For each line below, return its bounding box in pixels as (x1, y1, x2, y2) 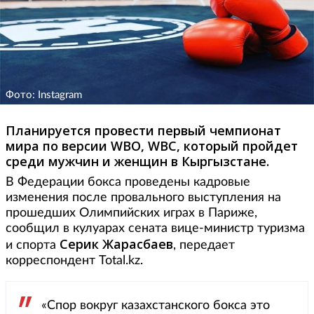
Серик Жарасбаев (60, 235, 173, 253)
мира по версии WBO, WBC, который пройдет (6, 137, 298, 155)
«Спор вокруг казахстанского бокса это (41, 299, 270, 313)
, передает (173, 239, 235, 252)
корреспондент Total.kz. (6, 254, 143, 268)
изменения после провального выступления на (6, 191, 281, 205)
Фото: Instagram (6, 90, 82, 101)
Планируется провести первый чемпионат (6, 122, 281, 139)
